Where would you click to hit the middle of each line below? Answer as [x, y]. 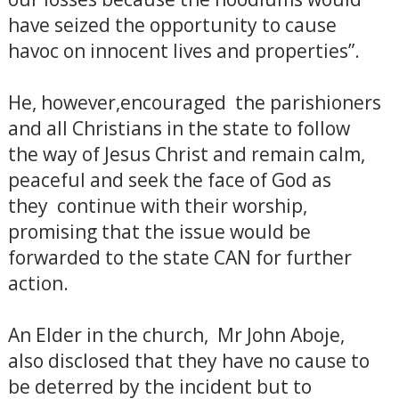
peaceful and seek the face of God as [169, 180]
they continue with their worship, [157, 206]
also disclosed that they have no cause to [188, 361]
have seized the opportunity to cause [172, 25]
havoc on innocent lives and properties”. [183, 51]
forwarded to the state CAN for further [179, 257]
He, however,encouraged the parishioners [194, 102]
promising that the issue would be [159, 232]
